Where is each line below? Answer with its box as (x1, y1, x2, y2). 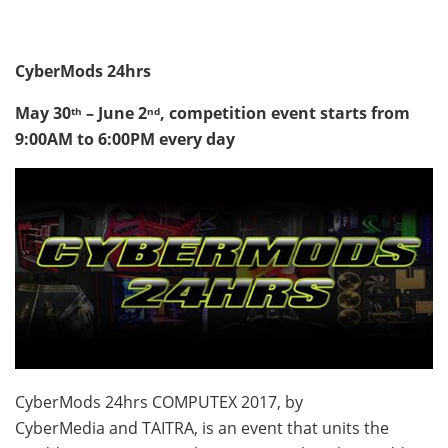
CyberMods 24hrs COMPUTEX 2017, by (15, 390, 303, 413)
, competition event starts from (160, 101, 410, 124)
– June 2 (82, 101, 147, 124)
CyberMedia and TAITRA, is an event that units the (15, 416, 389, 439)
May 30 (15, 101, 71, 124)
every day (155, 127, 235, 150)
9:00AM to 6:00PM (15, 127, 155, 150)
